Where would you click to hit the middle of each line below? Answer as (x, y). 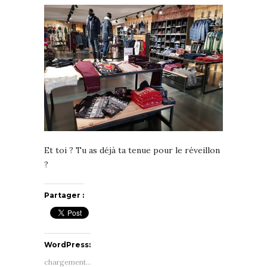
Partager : (64, 195)
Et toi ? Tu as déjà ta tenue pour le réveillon (132, 150)
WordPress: (67, 244)
